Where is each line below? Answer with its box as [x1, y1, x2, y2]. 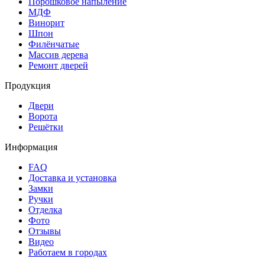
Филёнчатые [28, 39, 79, 50]
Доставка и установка [28, 173, 117, 183]
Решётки [28, 122, 63, 132]
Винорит [28, 18, 64, 28]
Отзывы [28, 226, 61, 237]
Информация [5, 142, 57, 153]
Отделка [28, 205, 62, 215]
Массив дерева [28, 50, 88, 60]
